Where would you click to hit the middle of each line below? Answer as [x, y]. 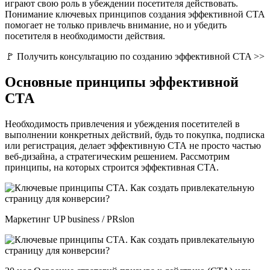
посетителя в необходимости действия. [85, 36]
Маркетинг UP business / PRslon [70, 219]
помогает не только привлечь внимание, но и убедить [116, 25]
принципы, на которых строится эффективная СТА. [112, 167]
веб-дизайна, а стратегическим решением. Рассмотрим [117, 156]
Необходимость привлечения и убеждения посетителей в [122, 124]
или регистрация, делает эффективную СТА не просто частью [133, 145]
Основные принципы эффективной [122, 82]
